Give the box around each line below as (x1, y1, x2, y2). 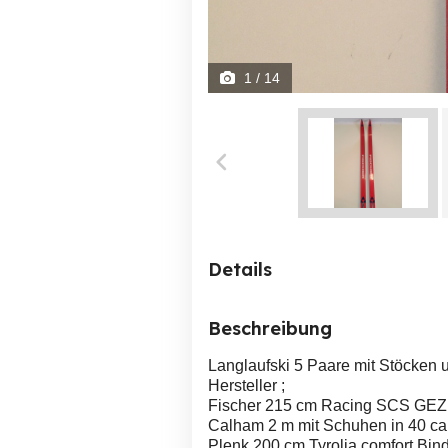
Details (208, 258, 272, 281)
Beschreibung (208, 317, 332, 340)
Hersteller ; (208, 377, 285, 394)
